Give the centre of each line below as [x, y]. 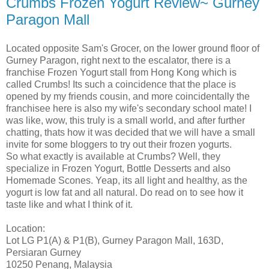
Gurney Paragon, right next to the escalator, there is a [118, 60]
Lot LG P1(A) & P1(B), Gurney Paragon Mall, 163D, [115, 240]
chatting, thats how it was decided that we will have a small [131, 132]
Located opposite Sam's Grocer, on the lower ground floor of [133, 48]
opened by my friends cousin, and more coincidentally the [128, 96]
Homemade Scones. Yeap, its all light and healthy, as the [127, 180]
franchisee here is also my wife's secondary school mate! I [129, 108]
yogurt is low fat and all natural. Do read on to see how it [125, 192]
